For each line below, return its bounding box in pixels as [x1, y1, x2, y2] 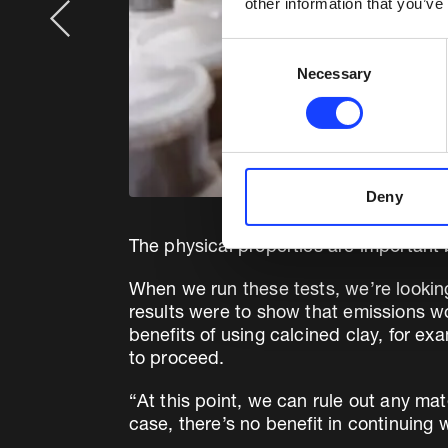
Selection [221, 65, 282, 83]
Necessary [297, 64, 371, 82]
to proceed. [128, 350, 225, 369]
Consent [221, 41, 277, 59]
